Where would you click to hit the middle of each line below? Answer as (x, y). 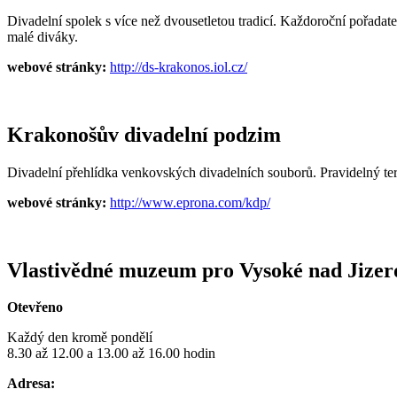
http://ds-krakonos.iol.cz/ (179, 66)
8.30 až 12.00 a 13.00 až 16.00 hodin (111, 354)
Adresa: (31, 384)
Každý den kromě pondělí (80, 338)
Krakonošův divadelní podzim (144, 134)
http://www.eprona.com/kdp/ (190, 202)
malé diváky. (43, 36)
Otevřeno (35, 307)
